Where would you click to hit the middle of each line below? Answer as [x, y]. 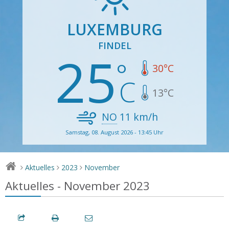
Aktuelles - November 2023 [77, 186]
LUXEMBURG [114, 29]
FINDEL [114, 45]
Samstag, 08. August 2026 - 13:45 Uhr [114, 132]
